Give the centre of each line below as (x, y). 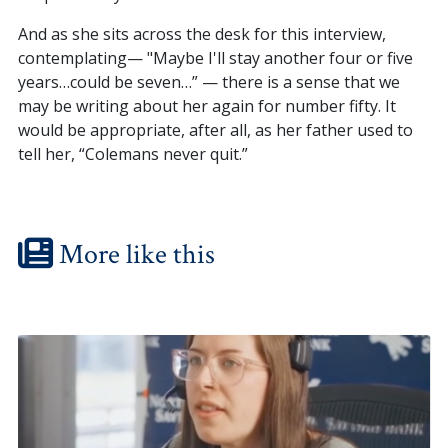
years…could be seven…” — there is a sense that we (208, 82)
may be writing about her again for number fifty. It (206, 106)
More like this (133, 255)
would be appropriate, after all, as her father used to (215, 130)
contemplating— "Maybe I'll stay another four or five (215, 58)
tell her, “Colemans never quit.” (132, 154)
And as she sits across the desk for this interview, (201, 34)
